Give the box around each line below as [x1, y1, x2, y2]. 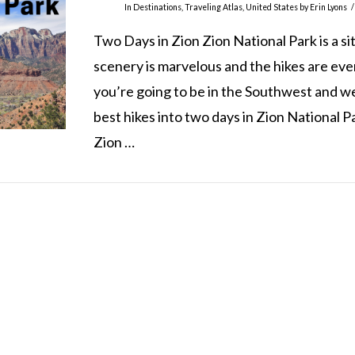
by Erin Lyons [298, 2, 348, 12]
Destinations [133, 2, 182, 12]
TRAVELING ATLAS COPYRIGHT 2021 [55, 239, 300, 257]
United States [246, 2, 299, 12]
